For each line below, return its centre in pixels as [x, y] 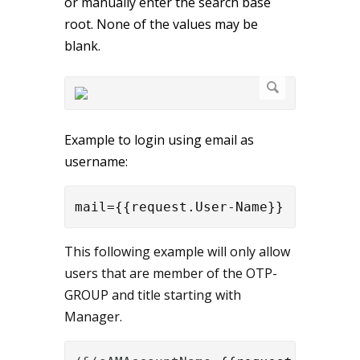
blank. [82, 45]
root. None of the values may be [161, 24]
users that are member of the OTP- [171, 273]
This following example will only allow [177, 251]
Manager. [93, 316]
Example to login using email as [159, 139]
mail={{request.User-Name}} [179, 207]
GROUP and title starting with [153, 295]
